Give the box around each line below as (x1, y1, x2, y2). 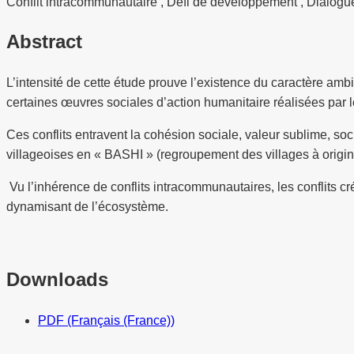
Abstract (6, 31, 82, 53)
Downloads (6, 269, 108, 291)
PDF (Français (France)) (38, 314, 175, 328)
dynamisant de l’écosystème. (6, 200, 168, 214)
